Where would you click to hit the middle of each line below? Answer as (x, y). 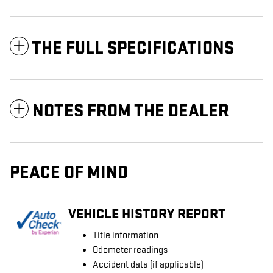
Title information (126, 236)
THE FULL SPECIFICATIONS (133, 49)
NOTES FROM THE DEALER (131, 112)
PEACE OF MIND (69, 173)
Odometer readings (130, 250)
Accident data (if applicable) (148, 265)
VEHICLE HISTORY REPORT (147, 214)
